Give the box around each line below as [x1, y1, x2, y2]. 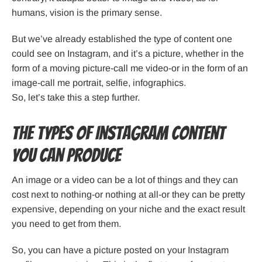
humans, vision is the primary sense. [12, 8, 162, 18]
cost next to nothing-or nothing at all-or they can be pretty [12, 189, 245, 200]
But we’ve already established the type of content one [12, 34, 232, 44]
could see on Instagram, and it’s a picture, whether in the [12, 49, 244, 59]
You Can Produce [12, 146, 121, 166]
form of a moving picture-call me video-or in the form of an [12, 63, 248, 74]
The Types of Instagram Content [12, 123, 225, 144]
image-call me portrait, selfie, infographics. [12, 78, 186, 88]
